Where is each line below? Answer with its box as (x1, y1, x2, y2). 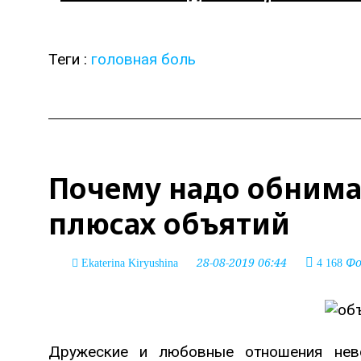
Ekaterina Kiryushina (81, 256, 178, 269)
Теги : (48, 49, 91, 68)
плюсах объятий (48, 204, 290, 243)
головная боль (91, 49, 196, 68)
